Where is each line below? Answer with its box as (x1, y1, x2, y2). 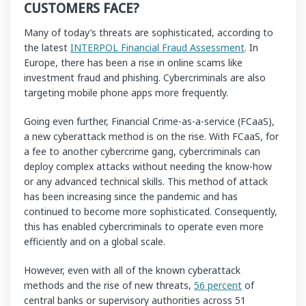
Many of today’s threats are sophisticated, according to (24, 25, 273, 39)
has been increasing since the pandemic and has (24, 189, 238, 203)
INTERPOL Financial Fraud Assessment (70, 40, 245, 54)
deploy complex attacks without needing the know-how (24, 159, 272, 173)
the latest (24, 40, 70, 54)
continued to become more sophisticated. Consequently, (24, 204, 277, 218)
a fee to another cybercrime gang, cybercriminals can (24, 144, 260, 158)
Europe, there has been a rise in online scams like (24, 55, 242, 69)
